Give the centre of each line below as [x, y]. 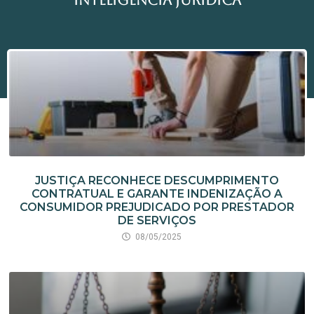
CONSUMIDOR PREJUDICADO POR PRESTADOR [157, 207]
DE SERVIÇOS [157, 220]
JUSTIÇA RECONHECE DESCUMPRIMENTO [157, 180]
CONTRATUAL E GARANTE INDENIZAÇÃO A [157, 193]
